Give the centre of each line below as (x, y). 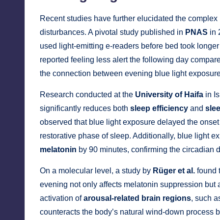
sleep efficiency (159, 109)
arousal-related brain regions (137, 198)
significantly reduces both (85, 109)
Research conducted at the (87, 95)
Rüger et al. (174, 171)
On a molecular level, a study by (96, 171)
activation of (62, 198)
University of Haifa (169, 95)
